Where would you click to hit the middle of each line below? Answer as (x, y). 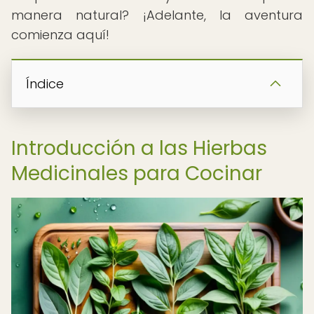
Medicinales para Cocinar (137, 173)
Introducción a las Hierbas (139, 148)
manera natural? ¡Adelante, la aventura (157, 15)
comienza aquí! (60, 35)
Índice (45, 84)
